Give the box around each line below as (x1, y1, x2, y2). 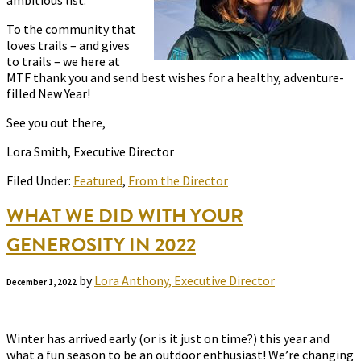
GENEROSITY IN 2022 (6, 230, 196, 260)
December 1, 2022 (6, 276, 77, 288)
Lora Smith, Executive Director (6, 143, 174, 160)
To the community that (6, 21, 136, 38)
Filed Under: (6, 172, 73, 189)
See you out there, (6, 114, 106, 131)
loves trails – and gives (6, 37, 130, 54)
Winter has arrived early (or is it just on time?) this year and (6, 330, 330, 347)
